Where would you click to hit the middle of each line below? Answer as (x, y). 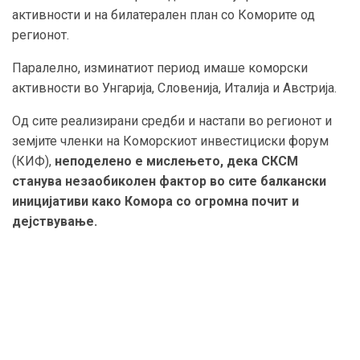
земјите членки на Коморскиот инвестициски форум (170, 141)
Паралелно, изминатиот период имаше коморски (160, 67)
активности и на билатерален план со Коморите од (164, 14)
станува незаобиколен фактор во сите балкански (169, 181)
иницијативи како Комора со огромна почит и (155, 201)
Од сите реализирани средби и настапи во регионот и (172, 121)
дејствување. (55, 221)
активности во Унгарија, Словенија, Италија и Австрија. (174, 88)
